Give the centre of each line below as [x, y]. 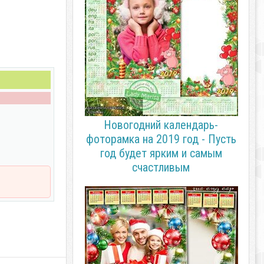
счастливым [161, 167]
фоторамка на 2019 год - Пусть [161, 139]
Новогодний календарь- [161, 125]
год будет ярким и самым [161, 153]
